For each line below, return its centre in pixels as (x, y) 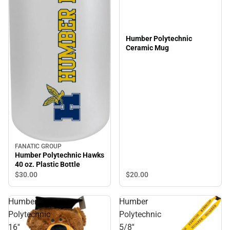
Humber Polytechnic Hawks (60, 155)
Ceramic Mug (147, 48)
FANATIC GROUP (38, 147)
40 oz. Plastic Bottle (47, 165)
